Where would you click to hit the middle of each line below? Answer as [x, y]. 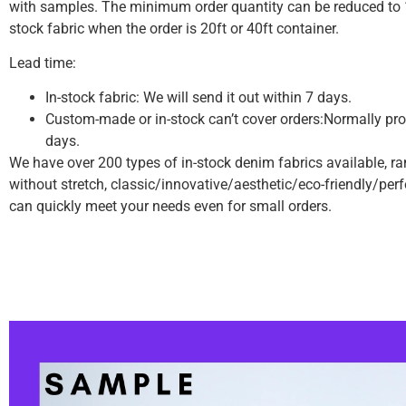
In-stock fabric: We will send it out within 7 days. [198, 98]
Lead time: [43, 63]
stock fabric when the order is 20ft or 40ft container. [176, 28]
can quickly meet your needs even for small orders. [170, 207]
